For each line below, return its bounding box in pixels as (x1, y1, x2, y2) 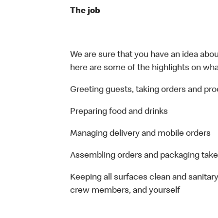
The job (70, 7, 100, 16)
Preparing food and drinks (70, 108, 168, 116)
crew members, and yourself (70, 186, 180, 195)
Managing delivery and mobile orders (70, 129, 211, 138)
